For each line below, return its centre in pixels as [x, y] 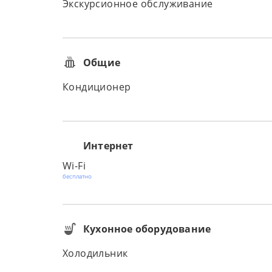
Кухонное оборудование [147, 229]
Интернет [108, 146]
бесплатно [77, 176]
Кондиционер [97, 87]
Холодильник [95, 253]
